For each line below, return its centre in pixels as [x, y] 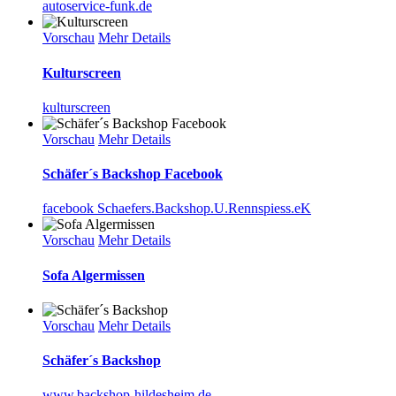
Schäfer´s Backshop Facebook [133, 174]
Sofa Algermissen [94, 275]
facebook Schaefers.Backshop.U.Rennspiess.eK [177, 209]
